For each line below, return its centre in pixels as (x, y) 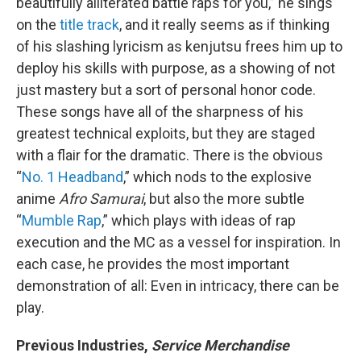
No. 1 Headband (73, 177)
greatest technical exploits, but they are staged (166, 134)
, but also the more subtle (224, 199)
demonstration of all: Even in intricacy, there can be (178, 286)
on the (38, 25)
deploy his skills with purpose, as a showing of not (176, 68)
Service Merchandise (220, 346)
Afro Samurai (101, 199)
